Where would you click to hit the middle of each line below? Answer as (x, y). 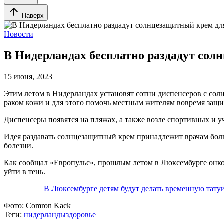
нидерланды (45, 214)
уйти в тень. (25, 171)
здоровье (81, 214)
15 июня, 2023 (28, 76)
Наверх (33, 16)
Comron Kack (47, 205)
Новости (19, 34)
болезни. (19, 145)
